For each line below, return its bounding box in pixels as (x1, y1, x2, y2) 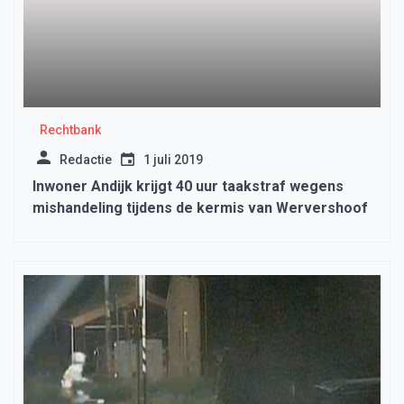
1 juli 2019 (143, 152, 203, 168)
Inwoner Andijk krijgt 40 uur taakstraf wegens (32, 178, 344, 196)
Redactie (60, 152, 112, 168)
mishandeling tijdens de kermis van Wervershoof (32, 199, 368, 217)
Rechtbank (39, 123, 101, 138)
